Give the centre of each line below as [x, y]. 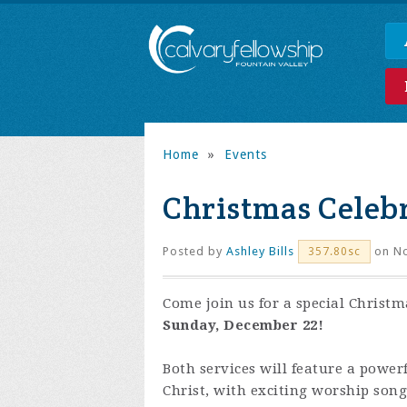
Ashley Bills [260, 251]
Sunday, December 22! [243, 325]
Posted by [194, 251]
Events [245, 154]
